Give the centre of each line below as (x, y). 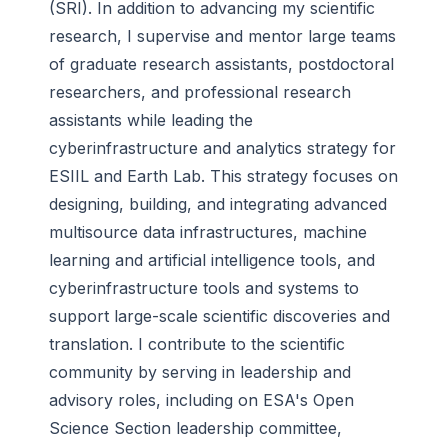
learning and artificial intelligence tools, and (212, 260)
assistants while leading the (151, 120)
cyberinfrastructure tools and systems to (204, 288)
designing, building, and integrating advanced (218, 204)
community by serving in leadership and (200, 372)
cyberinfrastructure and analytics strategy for (222, 148)
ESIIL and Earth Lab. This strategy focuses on (223, 176)
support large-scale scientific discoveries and (219, 316)
